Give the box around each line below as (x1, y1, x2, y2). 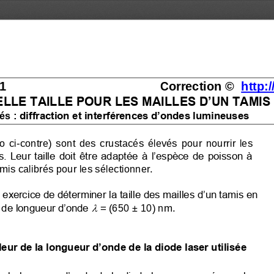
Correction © (160, 78, 238, 92)
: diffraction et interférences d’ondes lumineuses (13, 109, 250, 121)
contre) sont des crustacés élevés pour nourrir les (20, 136, 253, 148)
